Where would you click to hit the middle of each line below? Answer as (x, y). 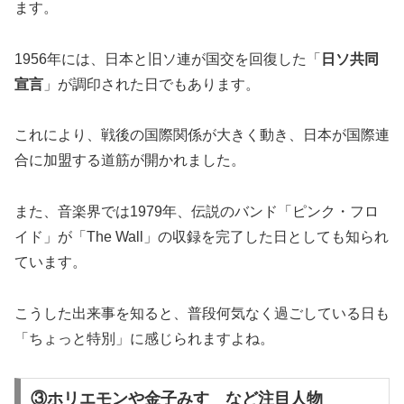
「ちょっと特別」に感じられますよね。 (144, 338)
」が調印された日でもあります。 (151, 84)
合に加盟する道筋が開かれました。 (130, 161)
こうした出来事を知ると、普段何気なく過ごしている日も (202, 313)
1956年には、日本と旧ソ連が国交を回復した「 (168, 59)
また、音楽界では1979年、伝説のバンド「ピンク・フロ (197, 212)
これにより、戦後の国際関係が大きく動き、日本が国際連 (202, 135)
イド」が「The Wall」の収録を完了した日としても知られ (202, 237)
